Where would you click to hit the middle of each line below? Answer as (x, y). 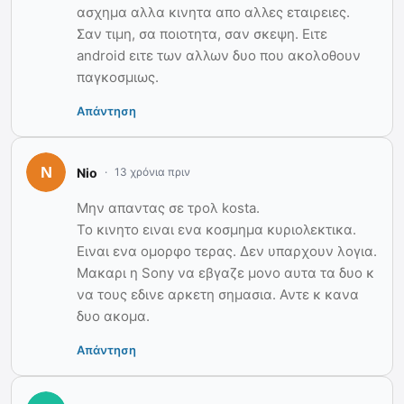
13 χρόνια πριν (152, 172)
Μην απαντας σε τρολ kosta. (168, 208)
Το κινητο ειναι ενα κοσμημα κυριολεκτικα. (216, 230)
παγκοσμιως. (118, 78)
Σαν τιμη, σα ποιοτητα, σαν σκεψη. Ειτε (202, 34)
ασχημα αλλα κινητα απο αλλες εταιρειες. (213, 13)
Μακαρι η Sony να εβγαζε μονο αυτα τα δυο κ (225, 273)
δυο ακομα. (113, 317)
